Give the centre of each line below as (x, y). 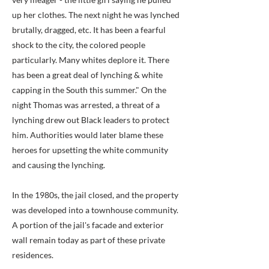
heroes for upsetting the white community (90, 150)
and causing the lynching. (59, 165)
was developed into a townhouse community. (95, 210)
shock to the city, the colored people (79, 45)
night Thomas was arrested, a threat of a (86, 105)
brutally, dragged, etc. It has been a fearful (89, 30)
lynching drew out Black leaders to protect (91, 120)
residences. (33, 255)
